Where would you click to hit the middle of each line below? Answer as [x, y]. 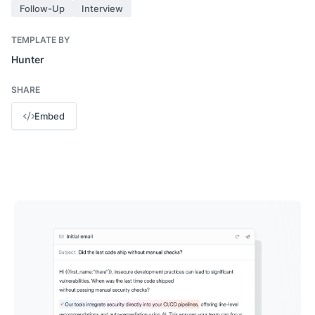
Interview [102, 8]
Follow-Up [42, 8]
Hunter [28, 59]
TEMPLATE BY [40, 40]
